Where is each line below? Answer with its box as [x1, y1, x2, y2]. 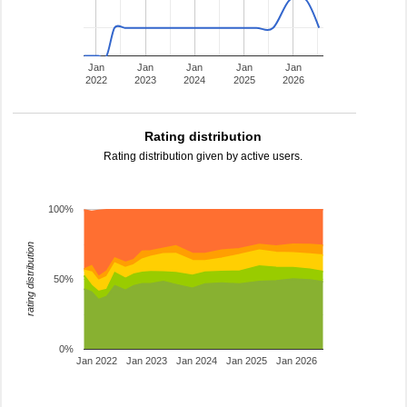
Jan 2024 [175, 355, 217, 367]
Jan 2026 [276, 355, 318, 367]
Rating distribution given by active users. [104, 150, 303, 163]
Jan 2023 [125, 355, 167, 367]
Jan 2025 [226, 355, 268, 367]
